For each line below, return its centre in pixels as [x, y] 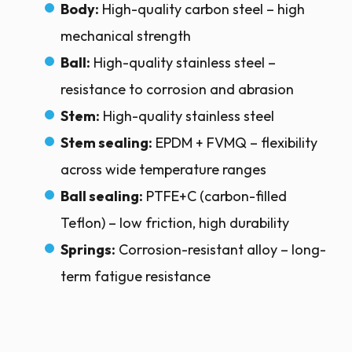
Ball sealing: [102, 196]
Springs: [88, 249]
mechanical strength [126, 36]
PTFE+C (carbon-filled [215, 196]
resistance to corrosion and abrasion [177, 89]
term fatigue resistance [136, 276]
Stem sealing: [106, 143]
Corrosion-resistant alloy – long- [221, 249]
